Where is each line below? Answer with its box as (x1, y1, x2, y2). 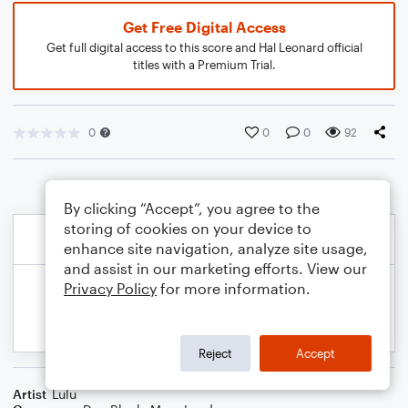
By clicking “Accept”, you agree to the (64, 199, 320, 217)
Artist (13, 386, 46, 402)
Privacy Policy (64, 280, 157, 297)
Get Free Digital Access (122, 18, 286, 36)
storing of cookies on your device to (64, 219, 311, 237)
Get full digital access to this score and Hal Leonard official (46, 40, 362, 55)
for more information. (157, 280, 311, 297)
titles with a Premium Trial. (132, 57, 276, 72)
